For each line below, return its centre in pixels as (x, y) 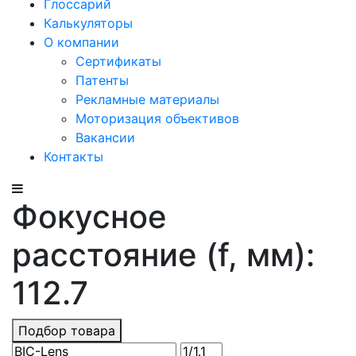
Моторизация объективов (157, 118)
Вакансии (105, 137)
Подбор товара (67, 331)
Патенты (102, 80)
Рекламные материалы (147, 99)
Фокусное (89, 217)
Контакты (74, 157)
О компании (81, 42)
